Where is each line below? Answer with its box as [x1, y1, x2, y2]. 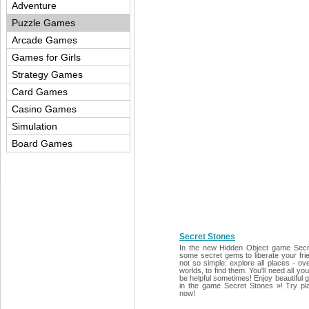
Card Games [12, 86, 68, 97]
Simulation [12, 121, 57, 132]
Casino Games [12, 103, 77, 114]
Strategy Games [12, 69, 83, 80]
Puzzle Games [12, 17, 75, 28]
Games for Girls [12, 52, 81, 63]
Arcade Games [12, 34, 77, 46]
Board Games [12, 138, 72, 149]
